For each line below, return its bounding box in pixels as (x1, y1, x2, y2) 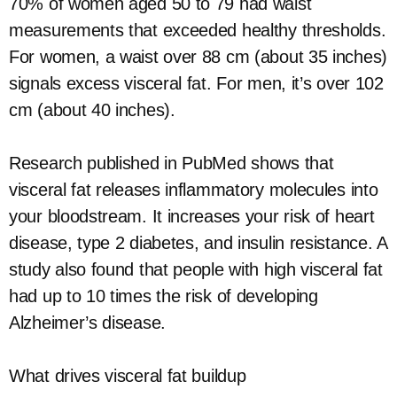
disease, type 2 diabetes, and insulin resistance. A (9, 233, 387, 253)
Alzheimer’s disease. (9, 313, 166, 332)
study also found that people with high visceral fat (9, 260, 383, 279)
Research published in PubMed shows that (9, 153, 334, 173)
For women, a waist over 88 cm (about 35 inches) (9, 47, 387, 66)
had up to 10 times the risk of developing (9, 286, 318, 306)
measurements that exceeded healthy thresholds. (9, 20, 386, 40)
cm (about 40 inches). (9, 100, 175, 120)
